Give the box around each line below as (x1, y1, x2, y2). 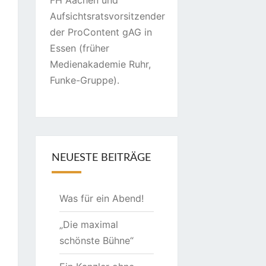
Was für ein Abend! (59, 192, 144, 204)
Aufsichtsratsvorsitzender (49, 10, 165, 22)
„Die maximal (59, 218, 118, 230)
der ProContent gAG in (49, 26, 152, 38)
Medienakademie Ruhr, (49, 58, 151, 70)
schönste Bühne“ (59, 235, 134, 246)
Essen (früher (49, 42, 109, 54)
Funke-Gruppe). (49, 74, 119, 86)
